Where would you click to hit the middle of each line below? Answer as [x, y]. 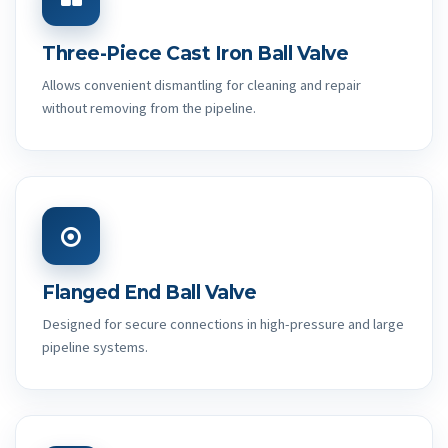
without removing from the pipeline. [149, 108]
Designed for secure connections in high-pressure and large [223, 324]
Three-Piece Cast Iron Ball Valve [195, 54]
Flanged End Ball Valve [149, 293]
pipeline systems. [95, 347]
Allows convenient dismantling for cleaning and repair [201, 85]
